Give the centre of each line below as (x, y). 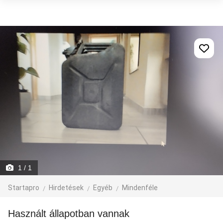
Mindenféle (140, 188)
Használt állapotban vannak (72, 214)
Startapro (24, 188)
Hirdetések (66, 188)
